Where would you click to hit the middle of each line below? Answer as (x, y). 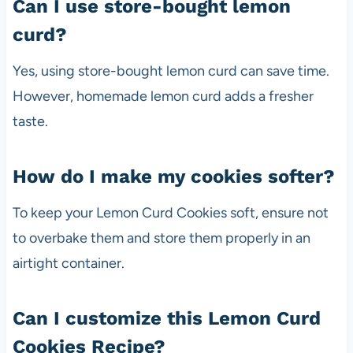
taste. (30, 121)
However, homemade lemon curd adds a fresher (163, 96)
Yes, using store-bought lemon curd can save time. (171, 71)
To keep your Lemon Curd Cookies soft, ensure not (170, 212)
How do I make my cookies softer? (173, 176)
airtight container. (68, 263)
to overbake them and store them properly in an (161, 238)
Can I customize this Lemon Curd (166, 318)
